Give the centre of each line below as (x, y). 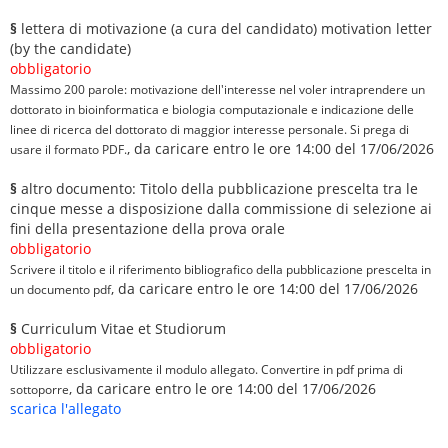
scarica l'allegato (65, 408)
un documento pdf (60, 289)
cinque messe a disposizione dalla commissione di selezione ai (221, 208)
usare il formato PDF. (68, 149)
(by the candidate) (70, 48)
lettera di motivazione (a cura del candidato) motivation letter (224, 28)
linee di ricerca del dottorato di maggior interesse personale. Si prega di (209, 129)
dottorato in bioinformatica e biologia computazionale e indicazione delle (212, 109)
